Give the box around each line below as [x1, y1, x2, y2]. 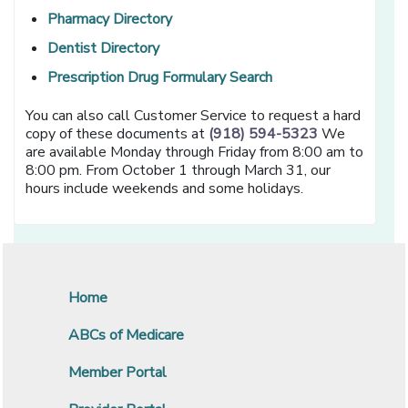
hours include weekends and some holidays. [25, 178, 304, 199]
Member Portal [68, 362, 167, 382]
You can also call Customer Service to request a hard [25, 106, 362, 127]
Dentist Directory [47, 38, 160, 59]
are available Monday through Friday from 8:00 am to [25, 142, 364, 163]
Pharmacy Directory [47, 9, 173, 30]
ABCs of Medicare [68, 324, 184, 345]
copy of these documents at [25, 124, 209, 145]
